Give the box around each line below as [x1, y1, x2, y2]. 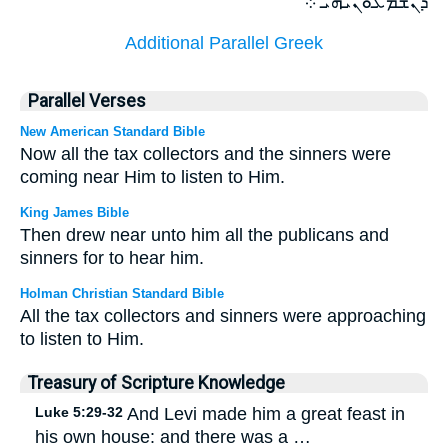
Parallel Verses [28, 90, 146, 111]
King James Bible [20, 204, 129, 220]
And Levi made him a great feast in [123, 403, 405, 424]
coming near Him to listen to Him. [20, 166, 285, 187]
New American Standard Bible [20, 123, 205, 139]
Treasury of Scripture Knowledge [28, 372, 285, 393]
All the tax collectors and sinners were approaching [20, 305, 426, 326]
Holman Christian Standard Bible [20, 285, 224, 301]
